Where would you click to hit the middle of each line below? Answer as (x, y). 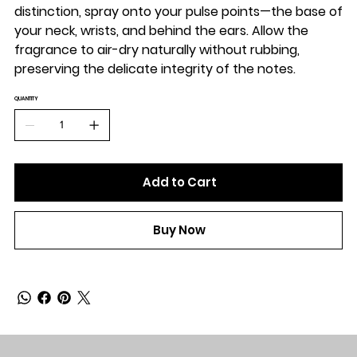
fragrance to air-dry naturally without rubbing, (157, 49)
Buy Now (179, 229)
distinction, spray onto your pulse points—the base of (178, 11)
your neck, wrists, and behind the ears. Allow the (161, 30)
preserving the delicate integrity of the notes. (155, 69)
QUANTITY (26, 98)
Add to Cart (179, 182)
